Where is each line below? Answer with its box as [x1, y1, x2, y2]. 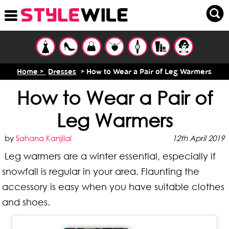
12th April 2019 [172, 133, 224, 143]
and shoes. [2, 196, 51, 208]
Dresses [48, 67, 77, 76]
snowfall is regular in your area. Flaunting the [2, 166, 200, 177]
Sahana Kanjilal [16, 133, 72, 143]
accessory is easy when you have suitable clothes [2, 181, 225, 192]
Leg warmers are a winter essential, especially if [5, 150, 216, 162]
